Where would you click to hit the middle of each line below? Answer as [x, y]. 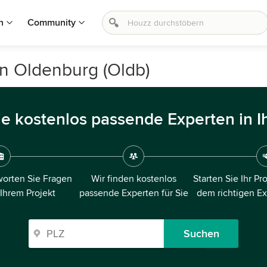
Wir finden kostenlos [133, 179]
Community [52, 23]
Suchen [201, 234]
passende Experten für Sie [133, 193]
